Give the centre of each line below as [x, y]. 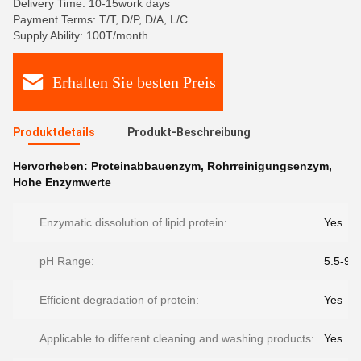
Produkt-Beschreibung [189, 132]
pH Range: [67, 261]
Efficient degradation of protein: [119, 300]
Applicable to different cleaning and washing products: [177, 338]
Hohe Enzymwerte [62, 182]
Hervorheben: [52, 166]
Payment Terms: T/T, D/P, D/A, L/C [100, 19]
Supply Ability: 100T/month [81, 35]
